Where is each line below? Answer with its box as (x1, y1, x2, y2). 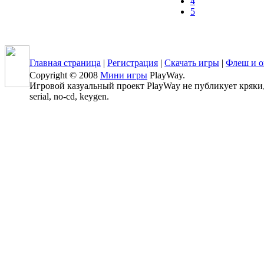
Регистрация (107, 58, 158, 68)
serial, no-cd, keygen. (29, 91, 109, 101)
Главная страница (29, 58, 101, 68)
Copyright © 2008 (29, 70, 100, 80)
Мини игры (100, 70, 147, 80)
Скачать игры (164, 58, 219, 68)
